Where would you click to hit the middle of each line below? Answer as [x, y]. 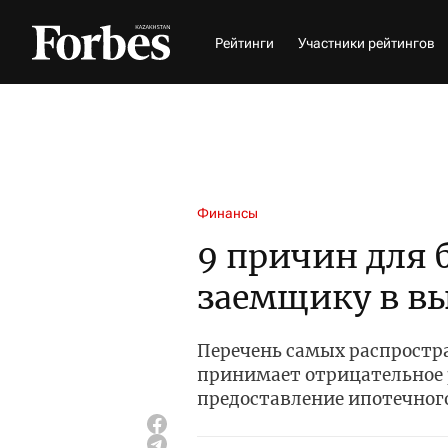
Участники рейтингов [366, 42]
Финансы [227, 213]
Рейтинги [244, 42]
